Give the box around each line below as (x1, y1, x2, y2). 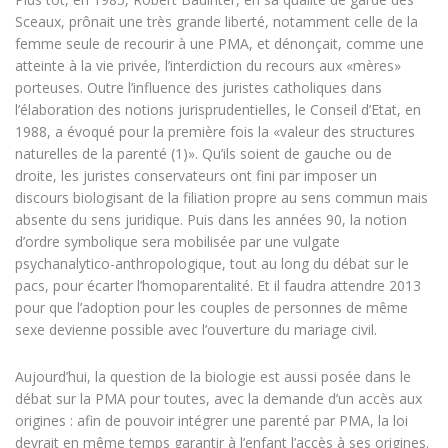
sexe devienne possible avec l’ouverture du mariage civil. (15, 320, 377, 340)
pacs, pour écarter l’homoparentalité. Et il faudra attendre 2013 (15, 276, 421, 296)
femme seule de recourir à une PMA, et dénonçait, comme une (15, 34, 424, 54)
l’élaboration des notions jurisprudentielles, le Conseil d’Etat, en (15, 100, 421, 120)
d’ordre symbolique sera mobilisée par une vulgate (15, 232, 340, 252)
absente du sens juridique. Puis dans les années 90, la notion (15, 210, 407, 230)
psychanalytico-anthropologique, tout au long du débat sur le (15, 254, 409, 274)
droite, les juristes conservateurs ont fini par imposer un (15, 166, 377, 186)
